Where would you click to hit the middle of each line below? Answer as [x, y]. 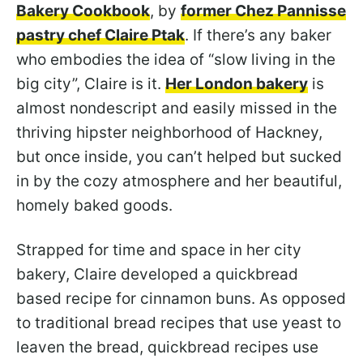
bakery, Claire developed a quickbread [157, 274]
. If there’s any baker [258, 35]
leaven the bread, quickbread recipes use [167, 347]
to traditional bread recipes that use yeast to [179, 322]
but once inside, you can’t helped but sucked [179, 156]
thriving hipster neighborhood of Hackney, [169, 132]
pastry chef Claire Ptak [100, 35]
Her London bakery [237, 83]
